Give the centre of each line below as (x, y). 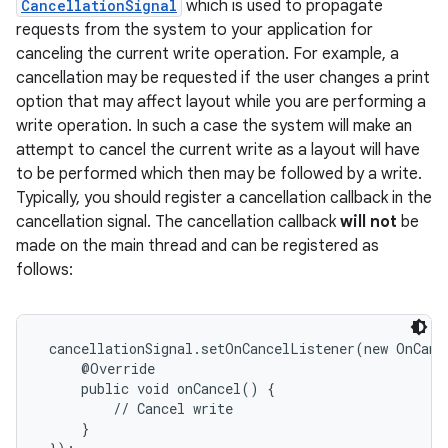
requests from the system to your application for (194, 30)
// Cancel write (137, 408)
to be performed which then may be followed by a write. (219, 174)
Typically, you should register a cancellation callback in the (224, 198)
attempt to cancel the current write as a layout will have (218, 150)
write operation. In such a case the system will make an (214, 126)
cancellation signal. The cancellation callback (178, 222)
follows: (44, 270)
